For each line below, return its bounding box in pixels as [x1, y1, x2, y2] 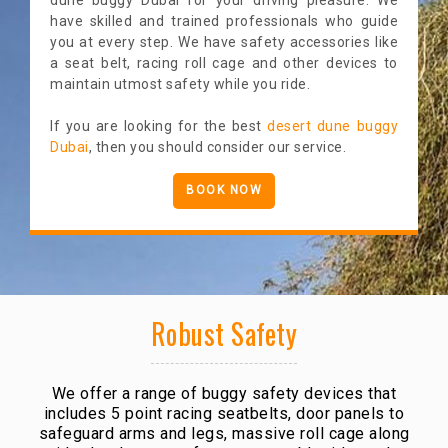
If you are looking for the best [50, 117, 268, 134]
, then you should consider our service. [88, 138, 346, 155]
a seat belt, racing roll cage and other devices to [50, 54, 398, 71]
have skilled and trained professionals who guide [50, 12, 398, 29]
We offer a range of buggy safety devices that [51, 383, 397, 403]
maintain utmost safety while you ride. [50, 75, 310, 92]
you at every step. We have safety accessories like [50, 33, 398, 50]
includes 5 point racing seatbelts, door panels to [43, 403, 405, 423]
